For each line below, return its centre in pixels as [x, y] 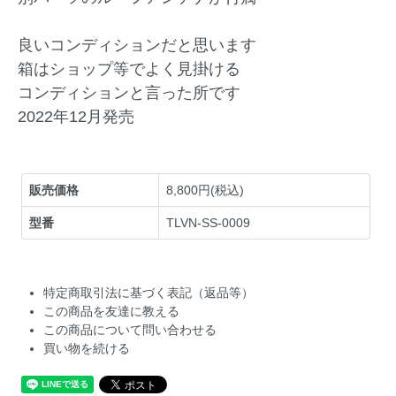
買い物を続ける [87, 349]
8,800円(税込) [206, 190]
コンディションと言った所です [129, 93]
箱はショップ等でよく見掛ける [129, 69]
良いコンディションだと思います [137, 46]
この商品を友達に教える [112, 312]
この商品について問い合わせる [130, 330]
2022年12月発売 [76, 117]
